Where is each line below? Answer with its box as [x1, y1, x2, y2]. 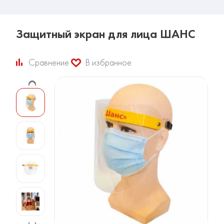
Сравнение [28, 56, 69, 68]
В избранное [85, 56, 131, 68]
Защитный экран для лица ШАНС [16, 26, 195, 42]
